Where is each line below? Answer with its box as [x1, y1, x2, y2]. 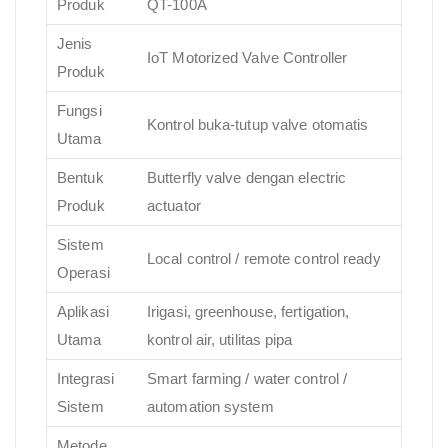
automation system [147, 397, 274, 415]
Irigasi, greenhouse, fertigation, [147, 302, 350, 320]
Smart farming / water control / [147, 369, 348, 387]
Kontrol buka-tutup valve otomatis [147, 115, 369, 133]
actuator [147, 196, 201, 214]
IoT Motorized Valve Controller [147, 48, 347, 66]
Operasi [57, 263, 110, 281]
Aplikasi [57, 302, 109, 320]
